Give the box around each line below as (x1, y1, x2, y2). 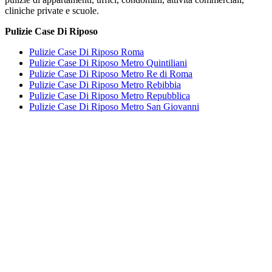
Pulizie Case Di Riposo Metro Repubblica (29, 90, 190, 101)
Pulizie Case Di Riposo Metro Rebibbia (29, 80, 181, 90)
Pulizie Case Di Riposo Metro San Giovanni (29, 101, 199, 112)
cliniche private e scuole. (5, 5, 99, 16)
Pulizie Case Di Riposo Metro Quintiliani (29, 58, 187, 69)
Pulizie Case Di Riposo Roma (29, 47, 144, 58)
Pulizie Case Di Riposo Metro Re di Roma (29, 69, 192, 80)
